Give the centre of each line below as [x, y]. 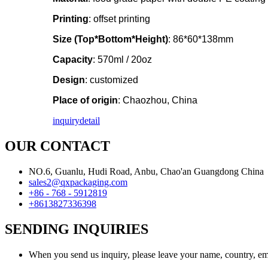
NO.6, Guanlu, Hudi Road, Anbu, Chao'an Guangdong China [146, 171]
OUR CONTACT [57, 146]
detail [90, 121]
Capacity [73, 60]
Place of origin [85, 100]
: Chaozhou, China [158, 100]
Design [69, 80]
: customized [112, 80]
